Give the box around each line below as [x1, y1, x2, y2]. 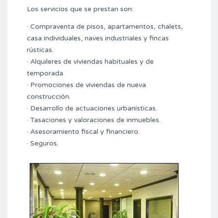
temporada [27, 69, 63, 77]
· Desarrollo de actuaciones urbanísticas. [27, 104, 157, 112]
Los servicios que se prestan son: [27, 5, 133, 13]
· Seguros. [27, 139, 58, 147]
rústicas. [27, 46, 54, 54]
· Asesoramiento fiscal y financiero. [27, 127, 140, 136]
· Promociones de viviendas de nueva [27, 81, 146, 89]
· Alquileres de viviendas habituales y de [27, 57, 154, 66]
